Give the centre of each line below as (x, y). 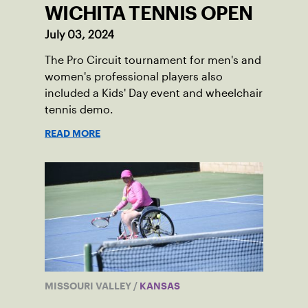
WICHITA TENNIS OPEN (149, 13)
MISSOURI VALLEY (89, 286)
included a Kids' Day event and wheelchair (154, 93)
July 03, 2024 (79, 35)
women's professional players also (134, 77)
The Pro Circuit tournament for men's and (153, 60)
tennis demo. (79, 110)
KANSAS (159, 286)
